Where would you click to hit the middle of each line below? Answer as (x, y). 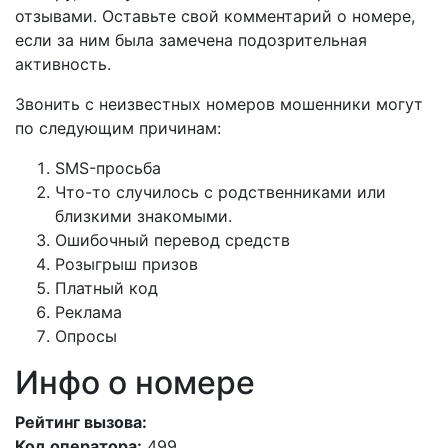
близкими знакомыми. (143, 216)
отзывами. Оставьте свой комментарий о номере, (215, 16)
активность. (63, 64)
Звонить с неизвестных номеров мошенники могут (219, 104)
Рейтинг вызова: (81, 422)
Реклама (88, 312)
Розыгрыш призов (126, 264)
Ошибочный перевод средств (172, 240)
